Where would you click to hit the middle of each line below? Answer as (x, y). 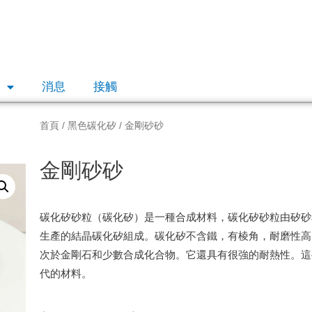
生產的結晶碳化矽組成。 (97, 235)
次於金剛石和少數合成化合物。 (113, 254)
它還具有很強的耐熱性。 (244, 254)
